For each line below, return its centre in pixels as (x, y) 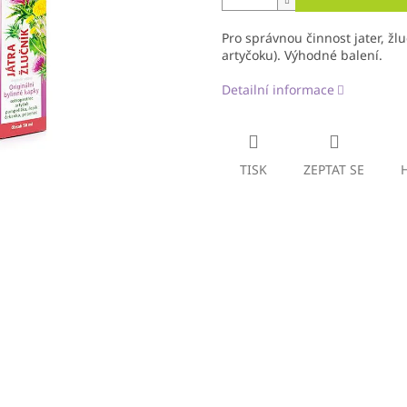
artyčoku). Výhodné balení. (302, 55)
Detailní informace (278, 90)
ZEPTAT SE (334, 170)
